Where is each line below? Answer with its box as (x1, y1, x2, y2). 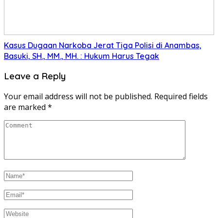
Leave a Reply (4, 70, 66, 82)
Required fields (154, 91, 208, 102)
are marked (4, 102, 48, 113)
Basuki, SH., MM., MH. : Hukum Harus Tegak (4, 51, 159, 61)
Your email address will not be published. (4, 91, 152, 102)
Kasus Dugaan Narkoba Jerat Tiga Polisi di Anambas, (4, 40, 201, 50)
